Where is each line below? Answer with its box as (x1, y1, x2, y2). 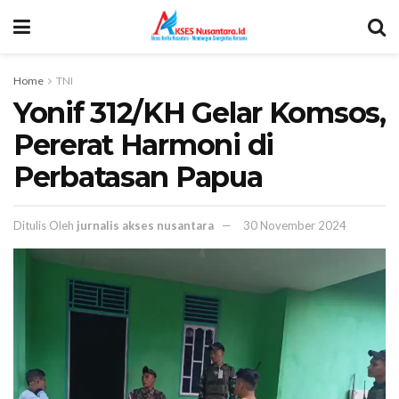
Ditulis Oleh (13, 217, 74, 232)
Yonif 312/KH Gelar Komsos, (13, 95, 386, 130)
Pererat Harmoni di (13, 127, 273, 162)
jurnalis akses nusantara (77, 217, 214, 232)
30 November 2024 (243, 217, 346, 232)
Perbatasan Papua (13, 159, 263, 194)
